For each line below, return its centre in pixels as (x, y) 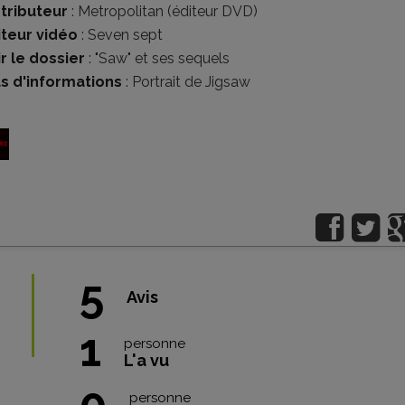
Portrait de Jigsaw (191, 82)
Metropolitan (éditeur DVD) (168, 11)
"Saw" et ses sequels (162, 58)
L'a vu (146, 360)
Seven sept (125, 35)
